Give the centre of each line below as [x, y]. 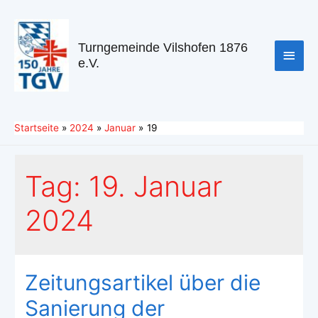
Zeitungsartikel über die [142, 282]
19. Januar [155, 186]
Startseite [37, 127]
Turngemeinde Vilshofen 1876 [163, 48]
